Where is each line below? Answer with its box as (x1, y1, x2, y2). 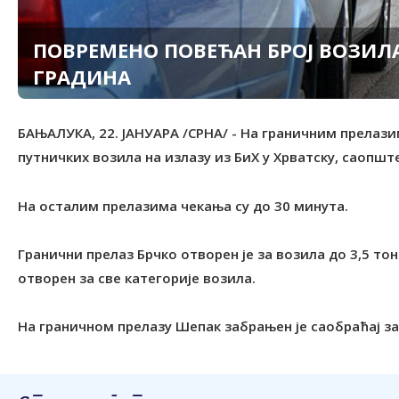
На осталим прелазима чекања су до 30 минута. (18, 196, 348, 215)
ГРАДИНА (33, 62, 131, 90)
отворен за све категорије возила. (18, 268, 256, 287)
